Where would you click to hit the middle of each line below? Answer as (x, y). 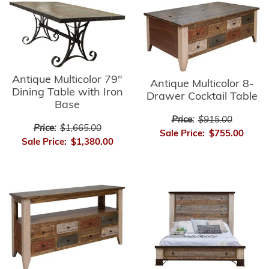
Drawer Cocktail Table (202, 97)
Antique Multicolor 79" (67, 80)
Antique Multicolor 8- (202, 85)
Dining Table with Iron (67, 92)
